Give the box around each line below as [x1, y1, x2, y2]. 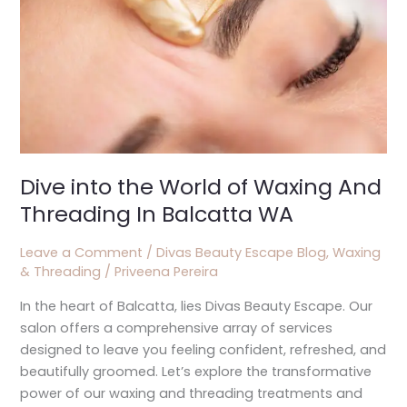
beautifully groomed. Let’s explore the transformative [20, 362, 372, 381]
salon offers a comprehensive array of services [20, 318, 333, 337]
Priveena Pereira [114, 262, 219, 281]
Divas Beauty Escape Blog [156, 243, 327, 262]
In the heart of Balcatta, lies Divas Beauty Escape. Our [20, 296, 373, 315]
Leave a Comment [20, 243, 144, 262]
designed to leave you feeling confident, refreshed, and [20, 340, 387, 359]
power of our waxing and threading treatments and [20, 383, 363, 402]
